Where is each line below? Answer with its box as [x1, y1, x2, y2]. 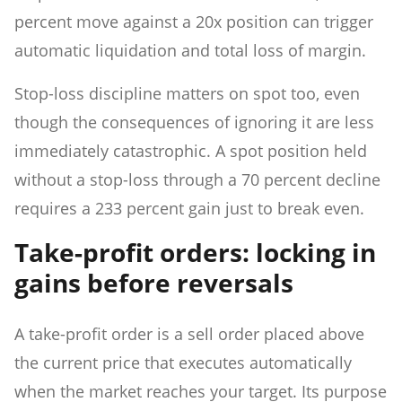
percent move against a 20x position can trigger [14, 10, 373, 32]
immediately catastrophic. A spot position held [14, 139, 367, 162]
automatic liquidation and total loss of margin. [14, 39, 366, 61]
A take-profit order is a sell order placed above [14, 322, 364, 345]
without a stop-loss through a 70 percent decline [14, 168, 380, 190]
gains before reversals [14, 265, 293, 300]
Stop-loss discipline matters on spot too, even [14, 82, 360, 104]
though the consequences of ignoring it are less [14, 110, 374, 133]
